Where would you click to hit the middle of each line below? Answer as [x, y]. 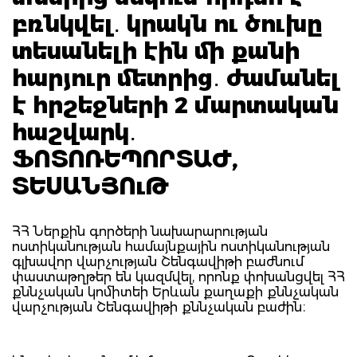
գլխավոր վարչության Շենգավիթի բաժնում [158, 261]
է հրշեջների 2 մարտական [175, 105]
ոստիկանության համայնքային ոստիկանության [171, 246]
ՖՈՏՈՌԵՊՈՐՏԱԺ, [125, 159]
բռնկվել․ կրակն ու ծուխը [167, 24]
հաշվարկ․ [74, 132]
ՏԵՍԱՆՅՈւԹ [90, 186]
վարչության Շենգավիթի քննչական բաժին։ [159, 307]
